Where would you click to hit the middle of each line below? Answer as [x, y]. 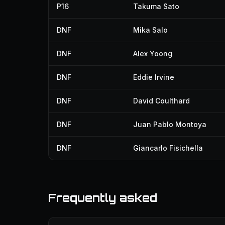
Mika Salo [150, 30]
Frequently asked [103, 198]
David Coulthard [161, 101]
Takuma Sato [156, 6]
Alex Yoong [153, 53]
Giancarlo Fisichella [168, 148]
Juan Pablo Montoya [170, 124]
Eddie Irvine [154, 77]
